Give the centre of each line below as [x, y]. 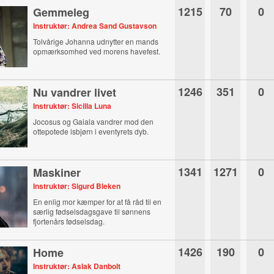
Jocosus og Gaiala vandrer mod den [94, 121]
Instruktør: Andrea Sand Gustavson [95, 26]
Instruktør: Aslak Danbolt [77, 266]
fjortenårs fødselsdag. [69, 221]
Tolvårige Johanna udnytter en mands [96, 41]
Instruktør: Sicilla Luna [72, 106]
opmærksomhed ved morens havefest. [97, 51]
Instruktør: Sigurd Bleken [77, 186]
